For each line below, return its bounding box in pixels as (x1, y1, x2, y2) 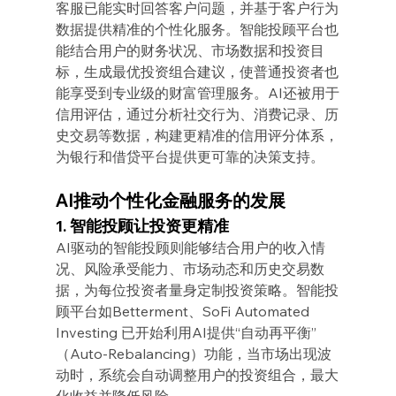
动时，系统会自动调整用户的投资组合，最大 (55, 365, 339, 384)
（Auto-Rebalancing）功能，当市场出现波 (55, 344, 331, 362)
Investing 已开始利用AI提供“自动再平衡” (55, 323, 316, 341)
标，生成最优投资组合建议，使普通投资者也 (55, 62, 339, 80)
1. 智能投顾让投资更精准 (55, 215, 229, 236)
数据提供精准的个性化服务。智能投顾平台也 (55, 19, 339, 38)
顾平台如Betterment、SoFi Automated (55, 301, 313, 320)
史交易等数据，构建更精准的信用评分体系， (55, 126, 339, 144)
